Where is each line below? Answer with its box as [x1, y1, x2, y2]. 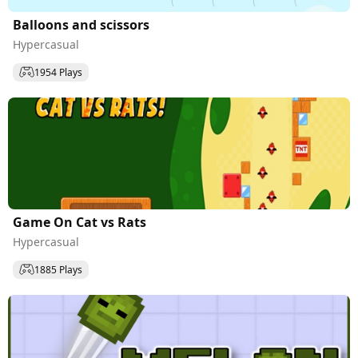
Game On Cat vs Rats [76, 213, 146, 231]
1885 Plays [34, 262, 82, 276]
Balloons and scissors [13, 16, 149, 34]
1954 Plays [34, 65, 82, 79]
